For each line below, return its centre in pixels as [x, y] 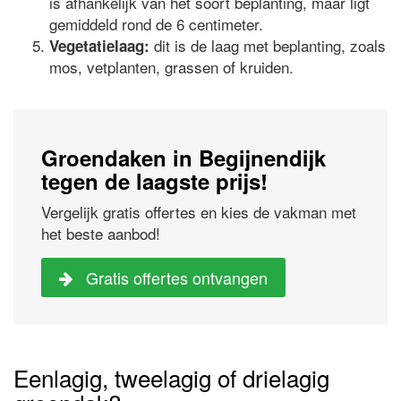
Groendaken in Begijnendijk [183, 157]
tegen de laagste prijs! [154, 180]
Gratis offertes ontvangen [175, 277]
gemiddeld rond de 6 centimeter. [156, 23]
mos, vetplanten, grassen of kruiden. [171, 66]
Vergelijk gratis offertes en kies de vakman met [199, 211]
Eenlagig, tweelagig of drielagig [171, 377]
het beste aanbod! [101, 233]
